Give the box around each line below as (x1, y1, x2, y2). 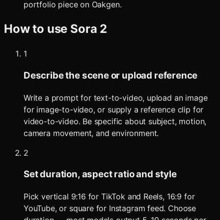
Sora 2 (70, 22, 108, 36)
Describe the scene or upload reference (24, 69, 198, 81)
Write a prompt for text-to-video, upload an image (24, 92, 208, 103)
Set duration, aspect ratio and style (24, 168, 177, 180)
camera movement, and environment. (24, 128, 159, 138)
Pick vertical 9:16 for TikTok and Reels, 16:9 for (24, 191, 195, 201)
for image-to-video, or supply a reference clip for (24, 104, 204, 114)
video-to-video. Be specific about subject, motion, (24, 116, 207, 126)
